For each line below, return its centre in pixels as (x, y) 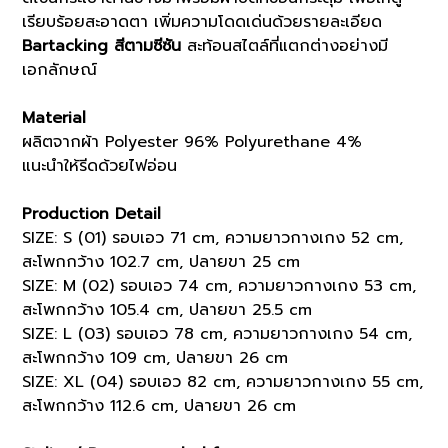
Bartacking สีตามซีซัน (101, 46)
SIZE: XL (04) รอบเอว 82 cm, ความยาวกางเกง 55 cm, (222, 382)
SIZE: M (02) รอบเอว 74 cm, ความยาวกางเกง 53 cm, (219, 286)
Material (54, 118)
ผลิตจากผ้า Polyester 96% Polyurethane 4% (192, 142)
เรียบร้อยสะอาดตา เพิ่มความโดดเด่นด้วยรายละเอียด (202, 22)
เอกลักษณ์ (59, 70)
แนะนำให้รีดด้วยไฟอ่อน (99, 166)
